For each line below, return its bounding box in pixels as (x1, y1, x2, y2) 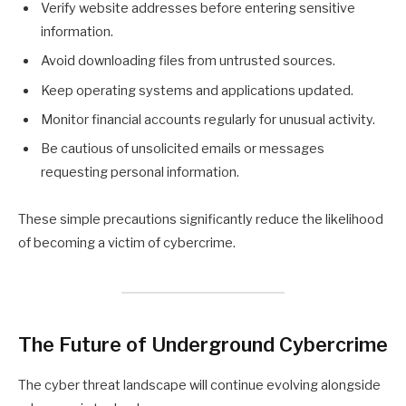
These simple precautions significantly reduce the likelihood (18, 211, 383, 228)
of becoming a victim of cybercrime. (18, 235, 236, 252)
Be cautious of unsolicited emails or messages (41, 140, 324, 158)
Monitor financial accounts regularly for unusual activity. (41, 111, 375, 129)
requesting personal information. (41, 164, 239, 181)
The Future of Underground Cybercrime (18, 332, 388, 356)
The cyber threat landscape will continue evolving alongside (18, 377, 381, 394)
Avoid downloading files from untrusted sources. (41, 53, 335, 70)
